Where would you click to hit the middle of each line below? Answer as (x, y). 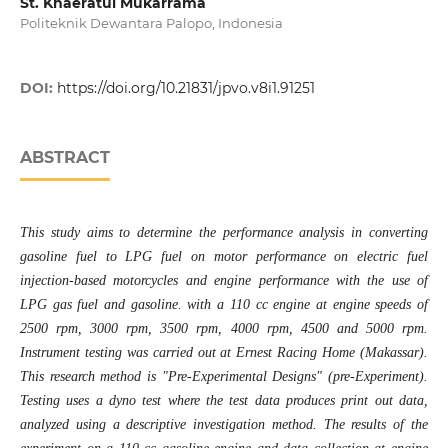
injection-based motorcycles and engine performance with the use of (224, 281)
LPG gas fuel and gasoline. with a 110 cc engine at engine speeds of (224, 305)
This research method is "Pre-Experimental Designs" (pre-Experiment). (224, 377)
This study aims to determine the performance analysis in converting (224, 233)
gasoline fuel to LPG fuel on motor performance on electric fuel (224, 257)
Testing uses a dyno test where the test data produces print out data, (224, 401)
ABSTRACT (64, 158)
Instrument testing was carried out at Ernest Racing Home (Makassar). (224, 353)
